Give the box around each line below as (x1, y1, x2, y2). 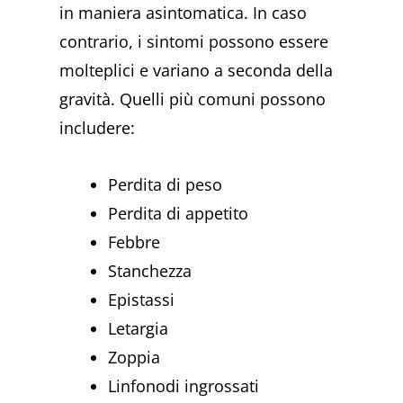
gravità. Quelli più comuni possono (59, 87, 327, 110)
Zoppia (108, 346, 161, 369)
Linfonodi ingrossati (108, 375, 260, 398)
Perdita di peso (108, 174, 223, 196)
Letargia (108, 318, 169, 340)
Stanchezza (108, 260, 193, 282)
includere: (59, 116, 136, 139)
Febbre (108, 231, 161, 254)
